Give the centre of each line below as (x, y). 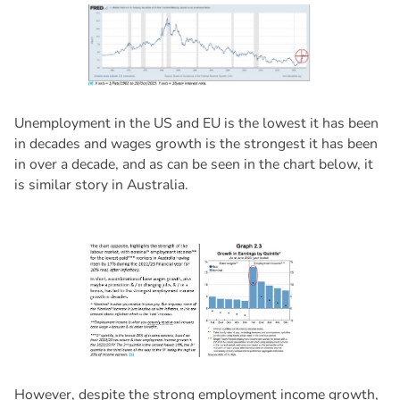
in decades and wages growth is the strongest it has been (196, 144)
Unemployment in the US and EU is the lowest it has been (196, 124)
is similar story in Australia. (101, 185)
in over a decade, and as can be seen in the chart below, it (193, 165)
